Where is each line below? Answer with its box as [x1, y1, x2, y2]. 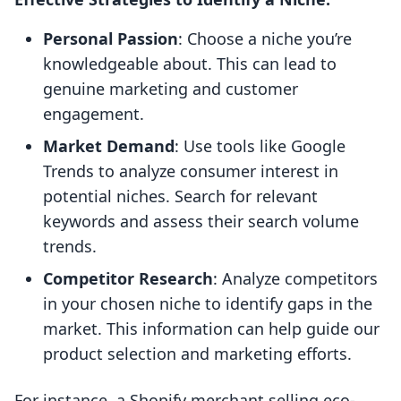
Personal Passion [43, 28, 178, 50]
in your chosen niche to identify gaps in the [43, 293, 372, 315]
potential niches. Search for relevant [43, 185, 318, 208]
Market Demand [43, 135, 175, 158]
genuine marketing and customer [43, 78, 298, 100]
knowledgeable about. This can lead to [43, 53, 337, 75]
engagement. [43, 103, 144, 125]
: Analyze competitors [213, 268, 378, 290]
